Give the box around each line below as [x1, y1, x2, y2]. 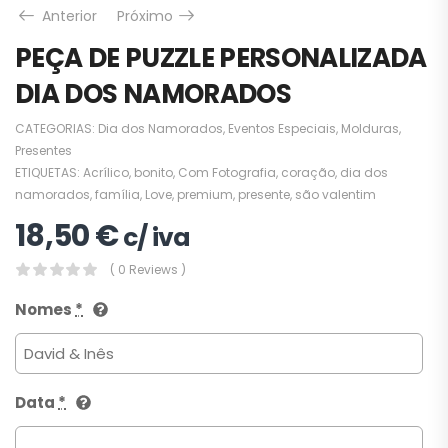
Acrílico [83, 163, 129, 181]
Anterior [38, 5, 97, 26]
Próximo [117, 5, 177, 26]
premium [177, 185, 233, 203]
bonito [134, 163, 173, 181]
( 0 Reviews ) [110, 260, 186, 278]
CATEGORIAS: [15, 119, 98, 137]
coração [281, 163, 335, 181]
